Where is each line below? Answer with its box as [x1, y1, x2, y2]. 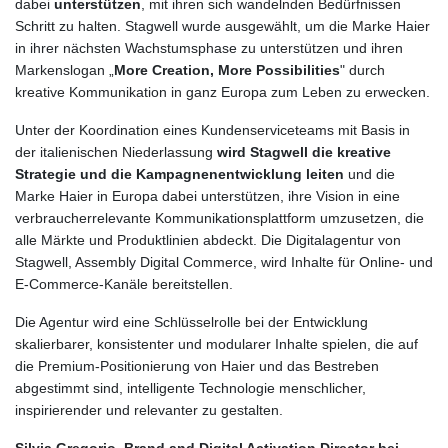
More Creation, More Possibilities [114, 61, 340, 78]
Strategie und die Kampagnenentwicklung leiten [15, 165, 348, 182]
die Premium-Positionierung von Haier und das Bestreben [15, 357, 379, 374]
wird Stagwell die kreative [217, 143, 391, 160]
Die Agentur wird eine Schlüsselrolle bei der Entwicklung [15, 313, 368, 330]
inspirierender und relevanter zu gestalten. [15, 401, 283, 418]
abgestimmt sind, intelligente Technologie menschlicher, [15, 379, 366, 396]
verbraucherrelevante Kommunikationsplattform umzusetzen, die [15, 209, 424, 226]
